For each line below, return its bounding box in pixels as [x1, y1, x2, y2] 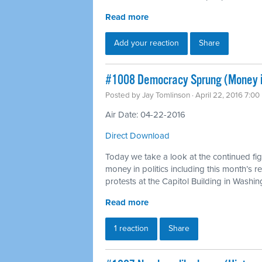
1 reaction [114, 223, 149, 233]
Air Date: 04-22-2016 [105, 109, 185, 120]
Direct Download [105, 130, 170, 141]
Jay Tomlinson [142, 90, 190, 100]
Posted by [105, 90, 142, 100]
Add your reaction [114, 37, 179, 48]
